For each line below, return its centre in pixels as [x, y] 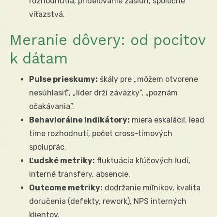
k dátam [39, 58]
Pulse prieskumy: [63, 79]
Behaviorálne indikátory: [79, 120]
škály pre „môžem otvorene [148, 79]
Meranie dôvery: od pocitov [108, 40]
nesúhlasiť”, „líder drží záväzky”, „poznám [103, 93]
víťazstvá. [47, 14]
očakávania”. [52, 106]
